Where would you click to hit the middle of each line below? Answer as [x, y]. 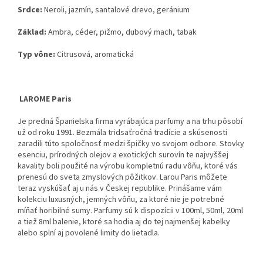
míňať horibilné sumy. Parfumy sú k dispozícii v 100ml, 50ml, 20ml [130, 211]
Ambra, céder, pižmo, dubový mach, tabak [122, 33]
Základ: [32, 33]
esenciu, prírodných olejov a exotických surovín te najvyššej [123, 155]
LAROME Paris [45, 100]
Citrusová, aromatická [95, 55]
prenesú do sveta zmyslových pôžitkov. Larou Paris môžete [122, 178]
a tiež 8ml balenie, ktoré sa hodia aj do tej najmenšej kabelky [124, 222]
